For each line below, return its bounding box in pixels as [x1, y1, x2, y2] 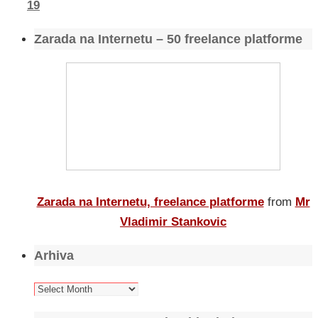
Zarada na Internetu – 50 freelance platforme [34, 32, 302, 47]
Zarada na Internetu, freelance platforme [36, 195, 264, 209]
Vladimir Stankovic [120, 215, 226, 229]
